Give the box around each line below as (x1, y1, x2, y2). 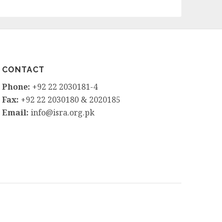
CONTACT (1, 64, 45, 74)
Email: (1, 107, 29, 118)
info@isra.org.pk (28, 107, 95, 118)
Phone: (1, 81, 30, 92)
